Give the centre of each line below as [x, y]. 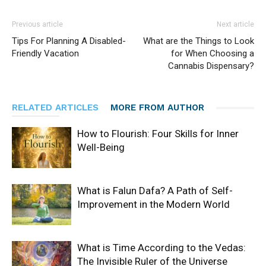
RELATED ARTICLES [55, 108]
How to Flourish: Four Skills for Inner [158, 134]
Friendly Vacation [45, 54]
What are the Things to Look [199, 41]
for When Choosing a [213, 54]
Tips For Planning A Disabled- [69, 41]
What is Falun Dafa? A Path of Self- [155, 191]
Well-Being [101, 148]
